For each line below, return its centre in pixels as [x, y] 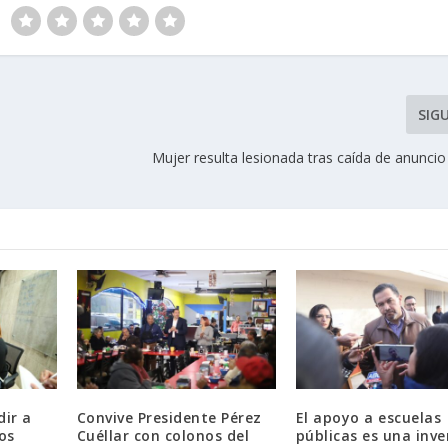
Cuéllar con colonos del [163, 436]
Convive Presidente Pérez [169, 418]
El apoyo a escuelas [368, 418]
